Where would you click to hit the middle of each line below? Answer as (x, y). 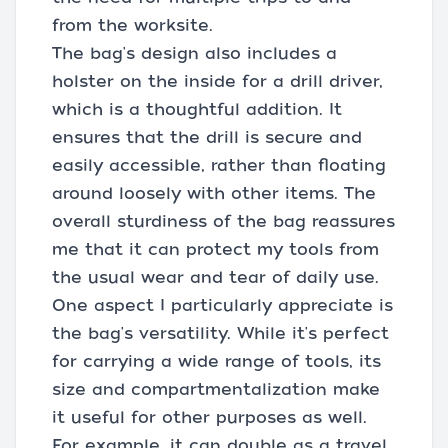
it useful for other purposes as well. (209, 417)
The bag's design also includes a (194, 53)
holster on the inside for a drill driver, (217, 81)
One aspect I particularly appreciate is (222, 305)
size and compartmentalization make (216, 389)
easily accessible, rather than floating (219, 165)
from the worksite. (132, 25)
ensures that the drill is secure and (207, 137)
